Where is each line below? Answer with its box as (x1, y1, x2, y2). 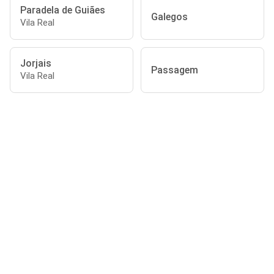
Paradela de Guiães (20, 4, 105, 16)
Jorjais (20, 57, 51, 69)
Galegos (151, 11, 188, 23)
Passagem (151, 64, 198, 76)
